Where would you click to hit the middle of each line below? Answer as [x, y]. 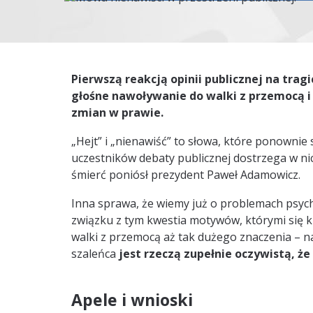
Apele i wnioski [132, 300]
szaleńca [95, 254]
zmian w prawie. [117, 112]
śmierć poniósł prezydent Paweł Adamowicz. [186, 175]
